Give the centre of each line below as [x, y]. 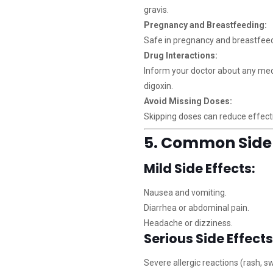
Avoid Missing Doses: [188, 101]
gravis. [156, 10]
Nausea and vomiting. [185, 193]
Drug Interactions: [180, 55]
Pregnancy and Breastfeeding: [205, 25]
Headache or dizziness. [188, 223]
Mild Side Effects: [199, 168]
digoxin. [158, 86]
